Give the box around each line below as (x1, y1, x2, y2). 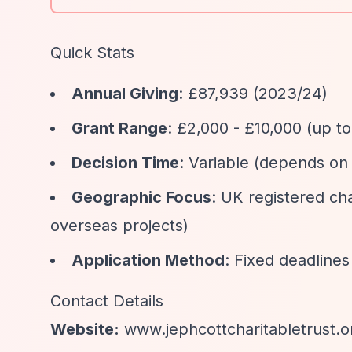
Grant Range (71, 119, 167, 137)
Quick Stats (50, 43, 134, 62)
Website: (50, 320, 119, 339)
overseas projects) (50, 216, 189, 235)
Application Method (71, 251, 225, 269)
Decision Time (71, 153, 179, 172)
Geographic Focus (71, 188, 211, 207)
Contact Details (50, 291, 163, 310)
